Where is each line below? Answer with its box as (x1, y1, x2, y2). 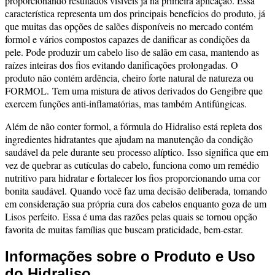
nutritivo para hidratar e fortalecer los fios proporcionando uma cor (5, 171, 260, 185)
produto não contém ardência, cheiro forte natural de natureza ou (5, 71, 254, 85)
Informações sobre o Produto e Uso (5, 248, 255, 265)
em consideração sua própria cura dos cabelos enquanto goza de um (5, 197, 266, 211)
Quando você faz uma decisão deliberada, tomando (70, 184, 267, 198)
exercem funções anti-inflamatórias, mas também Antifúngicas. (5, 97, 247, 110)
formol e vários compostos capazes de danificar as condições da (5, 33, 250, 46)
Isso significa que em (187, 145, 268, 159)
